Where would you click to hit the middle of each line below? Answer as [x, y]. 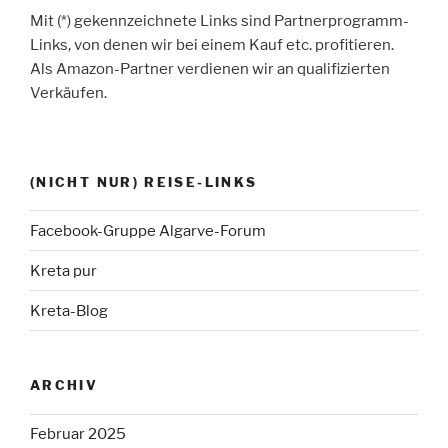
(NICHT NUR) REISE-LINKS [144, 181]
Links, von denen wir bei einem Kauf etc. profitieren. [212, 45]
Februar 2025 [78, 434]
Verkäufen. [68, 93]
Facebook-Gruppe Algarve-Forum [148, 230]
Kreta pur [63, 270]
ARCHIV [64, 385]
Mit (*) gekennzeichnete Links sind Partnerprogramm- [219, 21]
